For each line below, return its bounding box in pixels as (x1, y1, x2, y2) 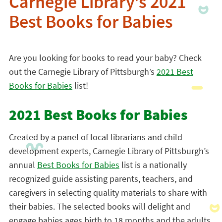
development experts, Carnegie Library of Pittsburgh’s (8, 145, 209, 157)
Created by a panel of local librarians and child (8, 131, 182, 143)
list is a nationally (119, 159, 187, 170)
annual (8, 159, 37, 170)
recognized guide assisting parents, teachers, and (8, 173, 193, 184)
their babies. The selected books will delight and (8, 201, 190, 212)
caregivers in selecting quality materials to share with (8, 187, 207, 198)
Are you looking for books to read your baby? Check (8, 52, 202, 63)
